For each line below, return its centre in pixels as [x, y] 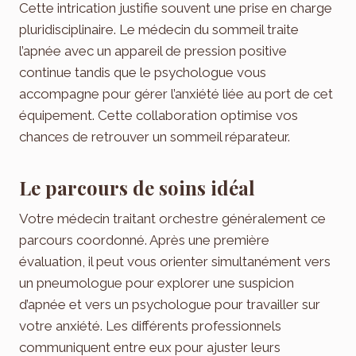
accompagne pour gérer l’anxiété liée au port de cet [176, 94]
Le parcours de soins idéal [137, 188]
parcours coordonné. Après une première [144, 240]
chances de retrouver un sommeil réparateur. [155, 137]
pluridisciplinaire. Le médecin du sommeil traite [159, 30]
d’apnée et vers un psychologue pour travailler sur [170, 305]
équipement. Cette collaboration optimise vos [159, 116]
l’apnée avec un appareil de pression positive [153, 51]
